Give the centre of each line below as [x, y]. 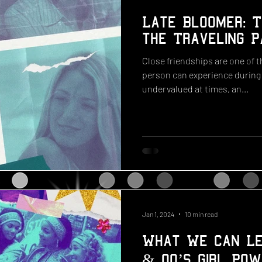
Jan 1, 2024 [158, 214]
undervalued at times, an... [195, 88]
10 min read [201, 214]
